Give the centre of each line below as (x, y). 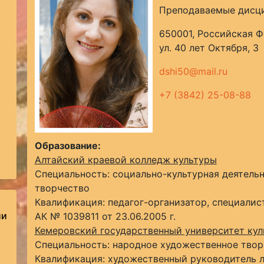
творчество (62, 188)
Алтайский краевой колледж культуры (126, 160)
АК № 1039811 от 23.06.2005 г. (105, 216)
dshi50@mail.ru (193, 71)
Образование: (67, 146)
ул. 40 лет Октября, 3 (209, 48)
